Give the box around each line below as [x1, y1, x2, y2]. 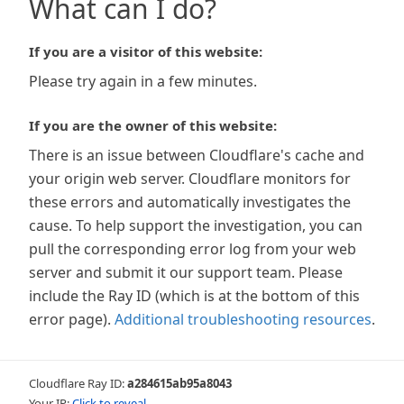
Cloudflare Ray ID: [29, 375, 127, 391]
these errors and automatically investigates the [29, 192, 351, 212]
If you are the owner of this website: [29, 116, 277, 134]
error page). [29, 309, 111, 329]
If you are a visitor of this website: [29, 42, 262, 60]
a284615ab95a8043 [127, 375, 232, 391]
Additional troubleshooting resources [115, 309, 372, 329]
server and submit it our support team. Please [29, 262, 343, 282]
